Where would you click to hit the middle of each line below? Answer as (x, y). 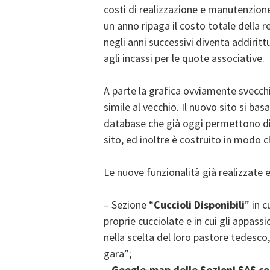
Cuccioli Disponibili (199, 205)
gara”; (118, 253)
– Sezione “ (129, 205)
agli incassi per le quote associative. (184, 58)
